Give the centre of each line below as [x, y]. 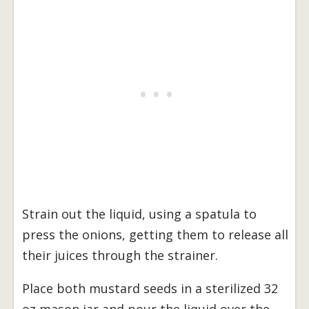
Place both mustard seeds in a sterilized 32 [150, 288]
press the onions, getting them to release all [155, 234]
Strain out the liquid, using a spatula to [139, 213]
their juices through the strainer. [120, 255]
